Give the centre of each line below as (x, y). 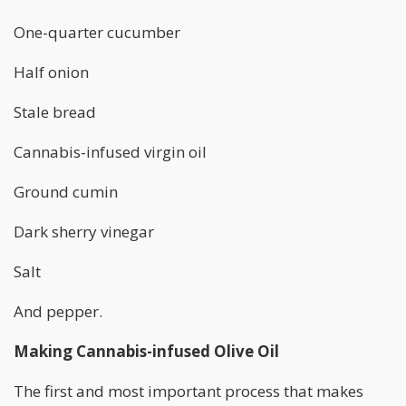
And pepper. (58, 312)
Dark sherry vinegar (84, 232)
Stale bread (55, 112)
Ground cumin (66, 192)
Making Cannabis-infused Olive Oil (146, 352)
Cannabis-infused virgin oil (110, 152)
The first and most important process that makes (188, 391)
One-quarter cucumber (97, 33)
